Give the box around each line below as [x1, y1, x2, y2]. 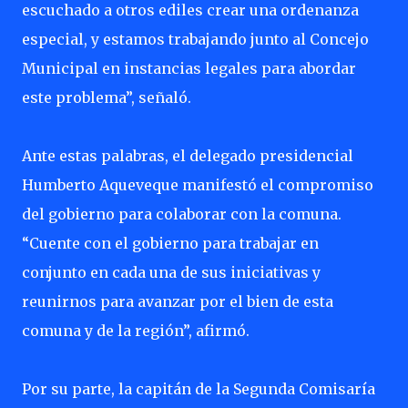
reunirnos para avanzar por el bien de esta [22, 292, 333, 311]
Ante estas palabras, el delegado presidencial [22, 147, 353, 165]
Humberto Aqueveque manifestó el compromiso [22, 176, 373, 194]
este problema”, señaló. [22, 88, 195, 107]
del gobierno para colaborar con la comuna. [22, 205, 342, 223]
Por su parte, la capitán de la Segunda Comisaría [22, 380, 375, 398]
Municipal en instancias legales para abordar [22, 59, 356, 77]
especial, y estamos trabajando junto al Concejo [22, 30, 369, 48]
